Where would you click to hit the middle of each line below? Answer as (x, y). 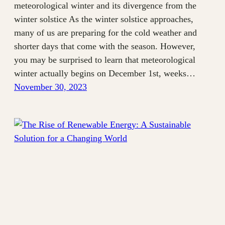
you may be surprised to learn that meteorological (105, 60)
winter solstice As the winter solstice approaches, (104, 19)
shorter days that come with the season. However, (105, 46)
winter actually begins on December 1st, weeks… (105, 74)
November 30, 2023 (50, 87)
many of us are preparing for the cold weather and (105, 33)
